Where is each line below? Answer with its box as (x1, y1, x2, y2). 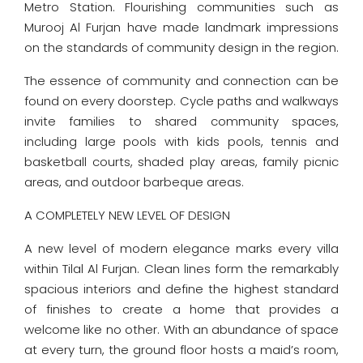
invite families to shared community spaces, (24, 113, 339, 130)
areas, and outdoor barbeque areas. (24, 173, 244, 190)
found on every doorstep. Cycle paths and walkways (24, 92, 339, 109)
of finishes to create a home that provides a (24, 301, 339, 318)
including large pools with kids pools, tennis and (24, 133, 339, 150)
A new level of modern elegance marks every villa (24, 240, 339, 257)
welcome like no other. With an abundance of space (24, 321, 339, 338)
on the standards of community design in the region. (24, 39, 339, 56)
